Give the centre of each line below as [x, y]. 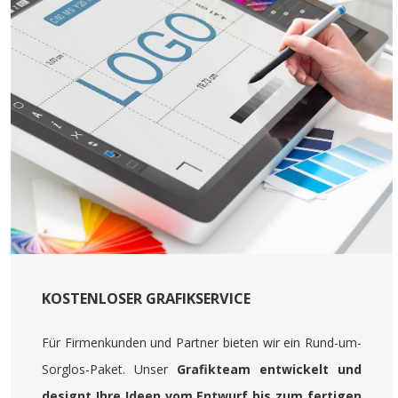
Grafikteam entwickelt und [269, 369]
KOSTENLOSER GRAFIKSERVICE [146, 298]
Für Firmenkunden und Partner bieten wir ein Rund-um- [202, 342]
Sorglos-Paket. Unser [109, 369]
